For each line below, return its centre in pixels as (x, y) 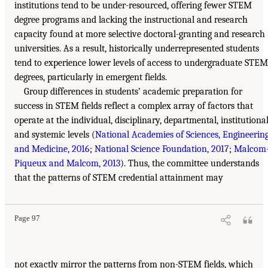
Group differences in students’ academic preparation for (133, 91)
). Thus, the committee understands (190, 163)
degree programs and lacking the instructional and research (131, 19)
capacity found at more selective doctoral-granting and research (140, 34)
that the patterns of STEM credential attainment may (119, 177)
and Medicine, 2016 (52, 149)
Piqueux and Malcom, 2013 (67, 163)
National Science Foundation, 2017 (162, 149)
